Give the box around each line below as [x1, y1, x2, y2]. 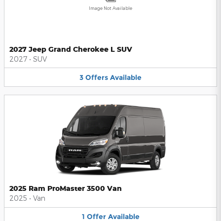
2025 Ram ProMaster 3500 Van [9, 184, 122, 193]
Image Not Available [89, 5, 132, 11]
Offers [85, 73, 108, 82]
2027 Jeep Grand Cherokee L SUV [9, 44, 132, 53]
